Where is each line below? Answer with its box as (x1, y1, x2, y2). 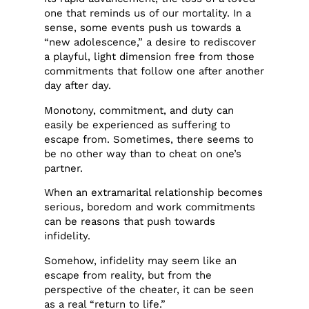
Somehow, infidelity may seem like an (44, 254, 237, 267)
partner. (44, 161, 83, 175)
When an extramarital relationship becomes (44, 186, 263, 199)
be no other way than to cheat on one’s (44, 147, 242, 160)
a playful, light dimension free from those (44, 50, 255, 63)
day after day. (44, 79, 112, 92)
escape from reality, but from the (44, 268, 212, 281)
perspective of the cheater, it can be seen (44, 283, 255, 296)
